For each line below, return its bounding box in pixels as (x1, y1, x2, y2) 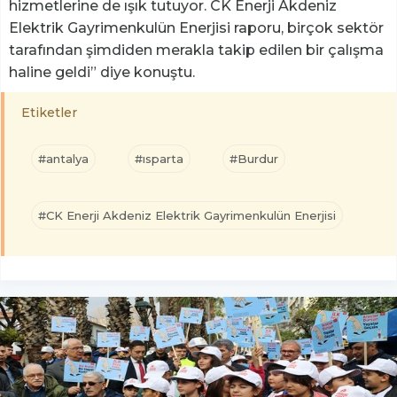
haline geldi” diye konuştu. (9, 63, 195, 81)
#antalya (38, 151, 89, 166)
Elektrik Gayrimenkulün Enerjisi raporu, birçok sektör (9, 19, 384, 36)
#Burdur (230, 151, 278, 166)
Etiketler (21, 104, 77, 121)
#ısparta (135, 151, 183, 166)
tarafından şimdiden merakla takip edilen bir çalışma (9, 41, 384, 58)
